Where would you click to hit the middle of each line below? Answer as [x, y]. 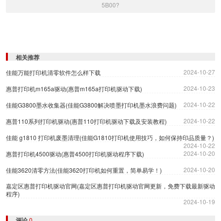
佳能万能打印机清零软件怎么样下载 [53, 73]
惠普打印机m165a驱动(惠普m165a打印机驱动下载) [74, 89]
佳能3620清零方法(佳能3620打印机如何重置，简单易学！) [84, 170]
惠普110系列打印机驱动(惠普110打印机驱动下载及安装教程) [86, 121]
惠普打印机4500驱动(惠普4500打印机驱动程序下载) [75, 154]
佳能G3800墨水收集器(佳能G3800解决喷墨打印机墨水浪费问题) [91, 105]
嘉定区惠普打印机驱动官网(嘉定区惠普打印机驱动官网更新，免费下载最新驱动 [110, 186]
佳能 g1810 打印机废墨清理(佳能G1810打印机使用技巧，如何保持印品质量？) [110, 138]
